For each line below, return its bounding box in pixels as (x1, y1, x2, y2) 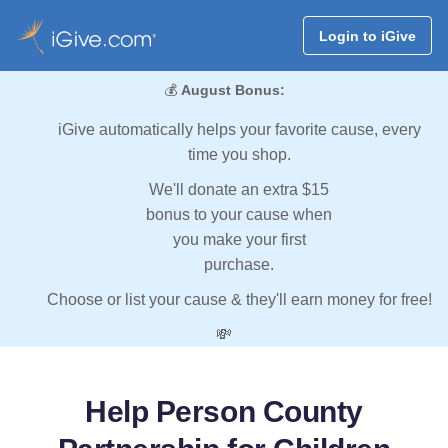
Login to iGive (318, 27, 416, 44)
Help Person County (85, 395, 363, 429)
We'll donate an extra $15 (149, 181, 329, 199)
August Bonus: (180, 82, 285, 99)
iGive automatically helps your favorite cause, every (57, 121, 421, 139)
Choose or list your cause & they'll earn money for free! (46, 291, 432, 309)
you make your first (172, 231, 306, 249)
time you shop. (187, 146, 291, 164)
